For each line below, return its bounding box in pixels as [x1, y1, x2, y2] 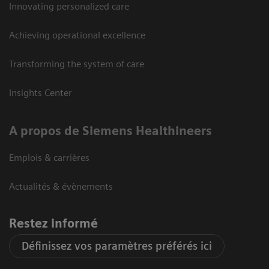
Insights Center [9, 86, 72, 98]
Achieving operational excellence [9, 29, 145, 41]
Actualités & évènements [9, 180, 113, 192]
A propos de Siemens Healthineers [9, 123, 212, 138]
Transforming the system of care [9, 58, 144, 70]
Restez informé [9, 216, 98, 231]
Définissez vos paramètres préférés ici [22, 239, 212, 252]
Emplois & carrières [9, 151, 89, 163]
